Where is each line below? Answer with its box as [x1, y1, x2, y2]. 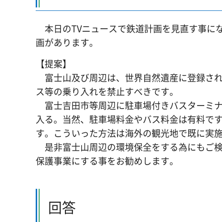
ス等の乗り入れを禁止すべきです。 [36, 84, 178, 98]
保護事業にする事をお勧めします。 [36, 154, 178, 167]
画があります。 [36, 36, 98, 50]
